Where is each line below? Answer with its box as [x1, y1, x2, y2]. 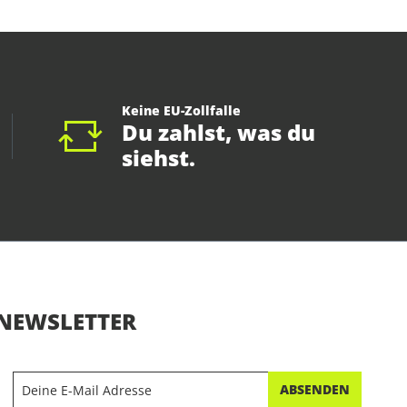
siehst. [121, 143, 195, 174]
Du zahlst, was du [121, 117, 315, 148]
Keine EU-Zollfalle [121, 102, 241, 120]
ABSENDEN [279, 381, 350, 399]
